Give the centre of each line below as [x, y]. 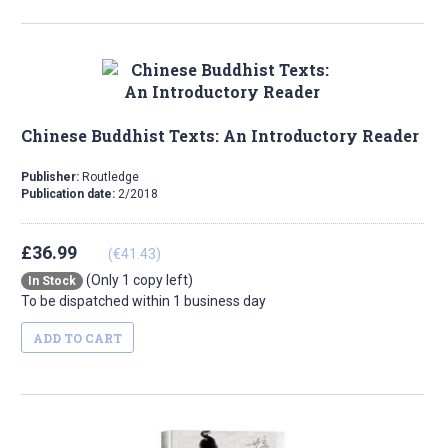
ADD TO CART [77, 338]
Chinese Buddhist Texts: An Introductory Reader [220, 136]
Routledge [110, 177]
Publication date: [69, 194]
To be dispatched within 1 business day [143, 301]
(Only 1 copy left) [138, 280]
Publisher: [51, 177]
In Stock [52, 281]
